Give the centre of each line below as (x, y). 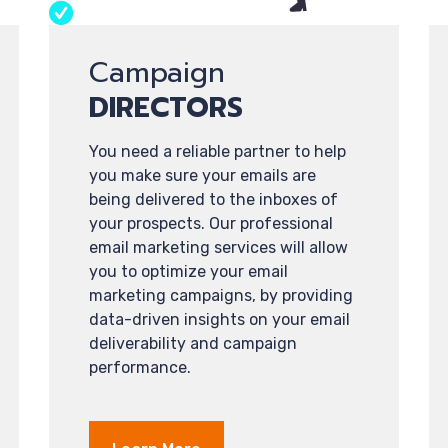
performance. (140, 367)
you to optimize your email (188, 271)
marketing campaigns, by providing (221, 295)
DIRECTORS (166, 107)
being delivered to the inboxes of (213, 199)
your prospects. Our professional (211, 223)
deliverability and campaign (193, 343)
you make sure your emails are (202, 175)
